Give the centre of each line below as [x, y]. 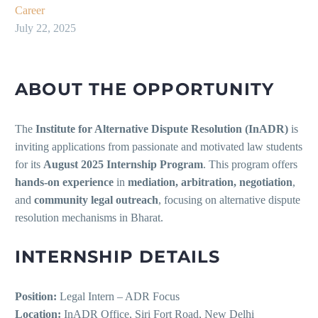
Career [30, 11]
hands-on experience [64, 182]
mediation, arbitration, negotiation [210, 182]
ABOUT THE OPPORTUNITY [145, 89]
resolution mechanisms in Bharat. [89, 218]
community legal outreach [96, 200]
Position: [36, 297]
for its [29, 165]
